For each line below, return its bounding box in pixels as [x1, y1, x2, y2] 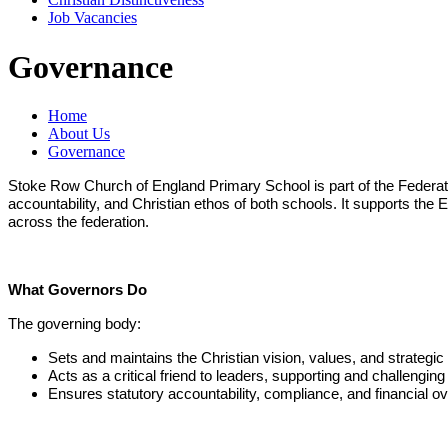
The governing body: [8, 316, 141, 333]
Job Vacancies [48, 9, 137, 27]
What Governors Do [8, 282, 147, 299]
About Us [48, 125, 110, 143]
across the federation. [8, 214, 149, 231]
